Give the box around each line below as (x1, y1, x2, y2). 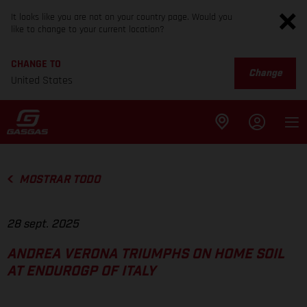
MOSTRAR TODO (19, 174, 100, 185)
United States (11, 73, 73, 88)
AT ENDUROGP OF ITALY (7, 265, 156, 279)
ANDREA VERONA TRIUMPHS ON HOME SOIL (7, 247, 284, 262)
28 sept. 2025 (7, 219, 79, 230)
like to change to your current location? (11, 23, 164, 36)
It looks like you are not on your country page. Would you (11, 11, 232, 23)
